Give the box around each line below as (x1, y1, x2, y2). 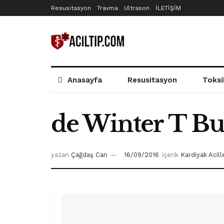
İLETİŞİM (155, 4, 181, 11)
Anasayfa (67, 75, 102, 84)
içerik (162, 151, 178, 159)
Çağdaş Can (71, 151, 107, 159)
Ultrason (124, 4, 149, 11)
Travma (97, 4, 118, 11)
